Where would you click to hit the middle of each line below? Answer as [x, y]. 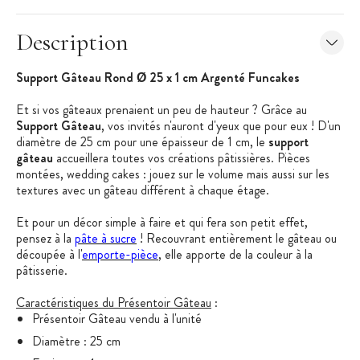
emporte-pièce [120, 255]
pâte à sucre [106, 239]
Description [72, 43]
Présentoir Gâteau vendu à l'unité [117, 319]
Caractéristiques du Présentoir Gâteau [114, 303]
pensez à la [45, 239]
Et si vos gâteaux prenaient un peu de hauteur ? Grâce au [162, 110]
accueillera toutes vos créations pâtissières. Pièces [183, 158]
